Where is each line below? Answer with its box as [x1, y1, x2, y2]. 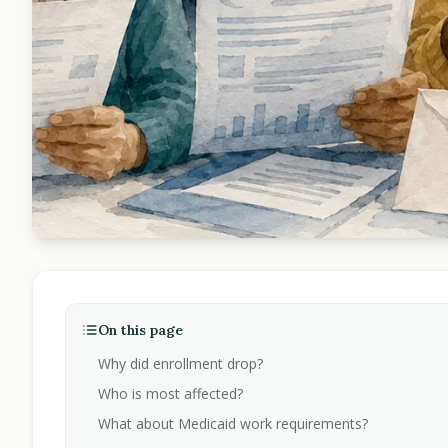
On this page [98, 321, 183, 340]
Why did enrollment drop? [98, 354, 263, 374]
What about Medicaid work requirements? [98, 414, 368, 434]
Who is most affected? [98, 384, 243, 404]
